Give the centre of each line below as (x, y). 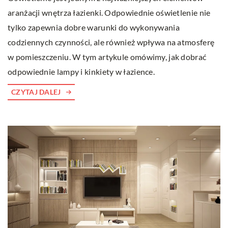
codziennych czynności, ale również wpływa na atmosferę (111, 42)
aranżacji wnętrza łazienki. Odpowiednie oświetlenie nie (109, 12)
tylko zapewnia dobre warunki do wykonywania (94, 27)
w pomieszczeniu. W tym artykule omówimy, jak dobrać (107, 56)
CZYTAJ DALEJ (36, 92)
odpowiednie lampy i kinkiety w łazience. (81, 71)
